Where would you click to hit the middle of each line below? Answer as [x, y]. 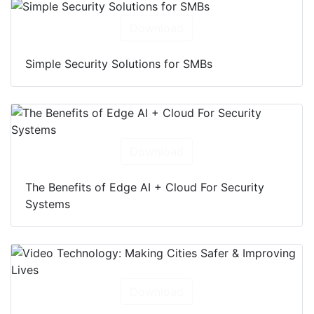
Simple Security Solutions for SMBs [119, 64]
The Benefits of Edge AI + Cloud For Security [145, 187]
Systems [48, 204]
